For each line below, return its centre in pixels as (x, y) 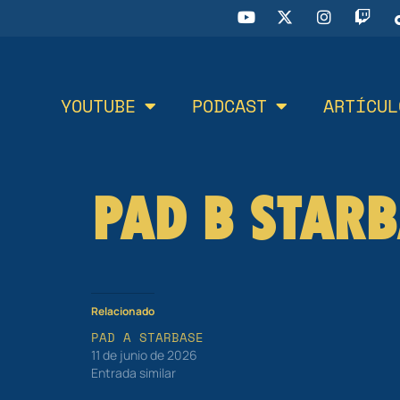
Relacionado (123, 311)
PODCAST (229, 105)
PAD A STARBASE (147, 337)
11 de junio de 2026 (144, 355)
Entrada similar (133, 373)
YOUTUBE (98, 105)
